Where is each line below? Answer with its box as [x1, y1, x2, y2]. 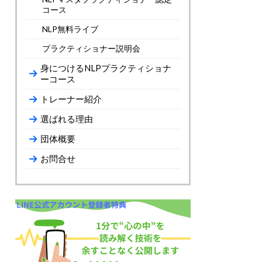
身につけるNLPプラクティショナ [40, 63, 171, 74]
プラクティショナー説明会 [42, 43, 140, 54]
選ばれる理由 [40, 113, 93, 125]
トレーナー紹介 [40, 94, 102, 105]
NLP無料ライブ [42, 24, 98, 35]
